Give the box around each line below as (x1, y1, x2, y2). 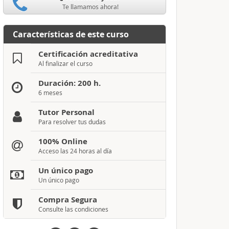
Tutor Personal (38, 107, 95, 118)
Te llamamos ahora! (62, 3, 119, 11)
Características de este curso (12, 29, 129, 40)
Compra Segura (38, 194, 97, 205)
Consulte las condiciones (38, 205, 108, 213)
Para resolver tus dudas (38, 118, 106, 126)
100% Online (38, 136, 87, 147)
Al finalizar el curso (38, 59, 93, 67)
